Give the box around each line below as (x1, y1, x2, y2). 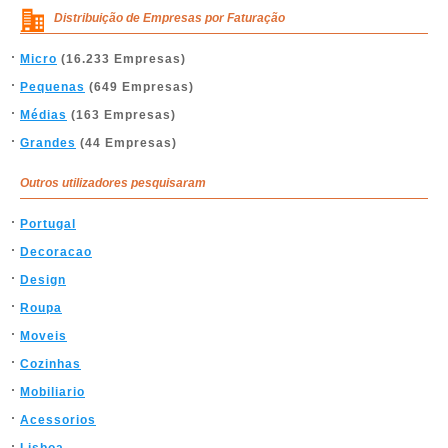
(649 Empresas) (85, 79, 194, 94)
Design (20, 272, 66, 287)
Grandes (20, 135, 76, 150)
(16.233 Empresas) (57, 51, 186, 66)
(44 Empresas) (76, 135, 177, 150)
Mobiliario (20, 384, 85, 399)
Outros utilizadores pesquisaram (20, 175, 206, 190)
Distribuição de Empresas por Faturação (54, 10, 285, 25)
